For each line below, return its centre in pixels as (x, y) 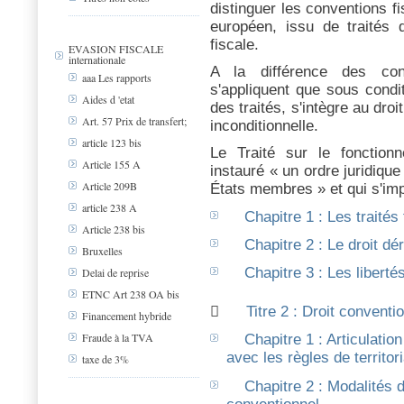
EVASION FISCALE (116, 49)
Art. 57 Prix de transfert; (134, 121)
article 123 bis (112, 143)
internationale (97, 60)
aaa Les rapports (117, 78)
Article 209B (110, 186)
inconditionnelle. (264, 125)
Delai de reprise (115, 273)
